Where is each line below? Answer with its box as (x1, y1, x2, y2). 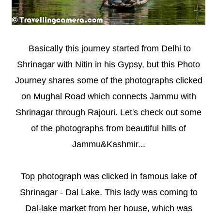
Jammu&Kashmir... (72, 139, 145, 149)
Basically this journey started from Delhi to (26, 43, 191, 53)
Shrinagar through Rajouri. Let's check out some (15, 107, 201, 117)
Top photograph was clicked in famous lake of (20, 171, 197, 181)
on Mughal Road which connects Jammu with (21, 91, 196, 101)
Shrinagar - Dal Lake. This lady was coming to (19, 187, 198, 197)
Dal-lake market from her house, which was (25, 203, 192, 213)
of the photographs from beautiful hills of (31, 123, 186, 133)
